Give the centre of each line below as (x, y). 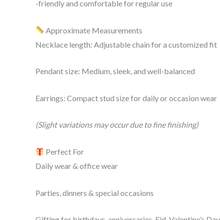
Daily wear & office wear (77, 165)
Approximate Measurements (94, 30)
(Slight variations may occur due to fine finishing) (117, 125)
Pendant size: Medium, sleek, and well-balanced (115, 71)
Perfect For (64, 151)
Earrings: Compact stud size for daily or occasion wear (126, 98)
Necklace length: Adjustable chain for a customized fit (126, 44)
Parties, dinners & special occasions (95, 192)
